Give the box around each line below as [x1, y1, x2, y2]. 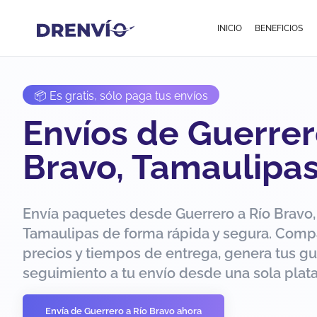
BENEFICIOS [254, 23, 303, 33]
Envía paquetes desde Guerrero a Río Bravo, [23, 205, 316, 222]
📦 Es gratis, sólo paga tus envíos [34, 89, 208, 103]
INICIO [217, 23, 243, 33]
